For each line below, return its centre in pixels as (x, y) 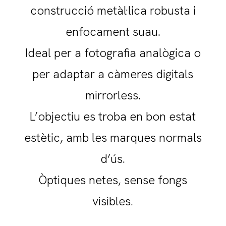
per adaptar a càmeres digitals (113, 74)
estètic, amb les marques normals (113, 138)
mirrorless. (113, 95)
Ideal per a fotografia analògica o (113, 53)
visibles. (113, 201)
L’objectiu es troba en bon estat (113, 117)
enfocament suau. (113, 32)
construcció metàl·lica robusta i (113, 11)
